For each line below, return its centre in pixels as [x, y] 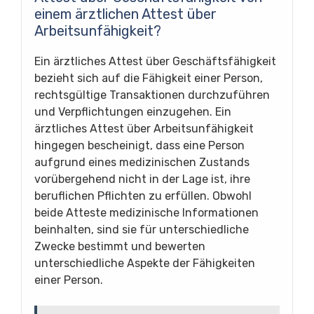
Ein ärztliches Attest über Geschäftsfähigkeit [155, 61]
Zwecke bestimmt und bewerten [120, 246]
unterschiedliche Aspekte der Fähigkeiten [145, 263]
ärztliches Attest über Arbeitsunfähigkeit [144, 129]
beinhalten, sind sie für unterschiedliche [142, 230]
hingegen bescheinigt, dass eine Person [139, 145]
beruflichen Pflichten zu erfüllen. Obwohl [143, 196]
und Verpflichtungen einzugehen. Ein [133, 112]
